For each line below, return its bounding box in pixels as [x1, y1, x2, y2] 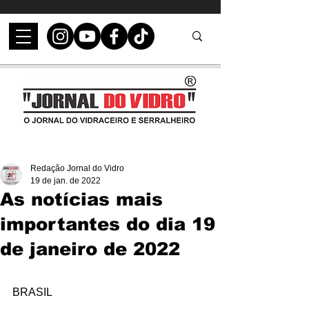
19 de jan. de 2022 [30, 176, 101, 186]
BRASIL [12, 286, 52, 298]
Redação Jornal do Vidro [30, 163, 124, 173]
